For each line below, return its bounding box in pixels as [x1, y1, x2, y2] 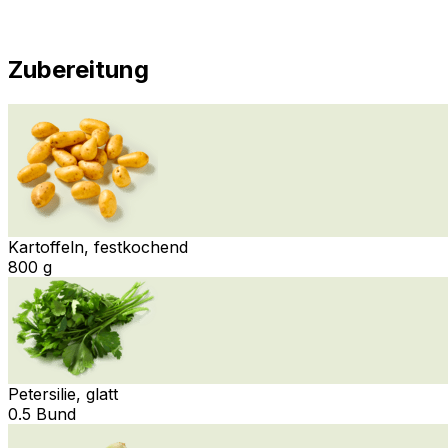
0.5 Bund [8, 403, 76, 424]
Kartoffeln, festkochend [8, 236, 188, 257]
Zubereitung [8, 54, 149, 84]
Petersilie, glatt [8, 383, 118, 404]
